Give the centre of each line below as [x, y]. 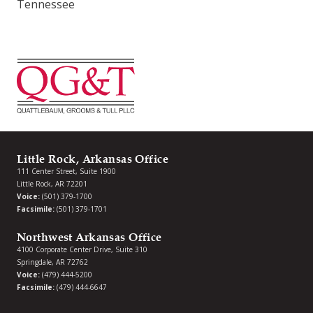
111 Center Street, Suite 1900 [66, 171]
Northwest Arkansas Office [89, 237]
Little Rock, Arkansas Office [93, 159]
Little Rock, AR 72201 [52, 183]
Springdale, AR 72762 [52, 262]
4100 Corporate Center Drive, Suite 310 [82, 249]
